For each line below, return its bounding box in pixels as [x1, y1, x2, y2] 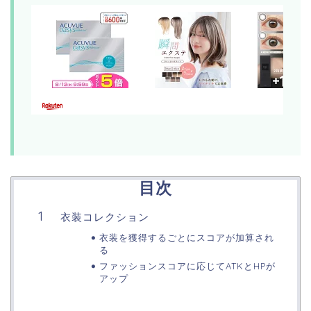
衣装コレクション [60, 210, 149, 224]
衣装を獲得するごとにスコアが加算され [99, 232, 274, 244]
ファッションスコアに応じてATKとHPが [99, 260, 276, 272]
